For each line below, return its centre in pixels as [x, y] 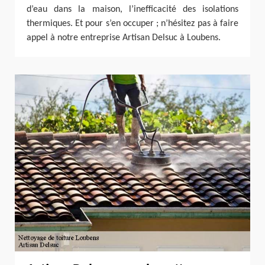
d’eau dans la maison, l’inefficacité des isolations [132, 10]
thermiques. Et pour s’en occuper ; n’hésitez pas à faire [132, 24]
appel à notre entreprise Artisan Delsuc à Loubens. [124, 38]
